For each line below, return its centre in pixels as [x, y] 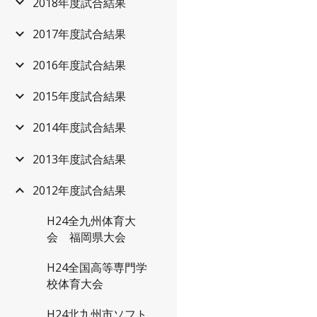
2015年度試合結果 [79, 97]
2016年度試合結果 [79, 65]
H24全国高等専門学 [97, 267]
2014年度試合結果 [79, 128]
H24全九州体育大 [91, 220]
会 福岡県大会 [86, 237]
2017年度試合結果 [79, 34]
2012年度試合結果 [79, 190]
